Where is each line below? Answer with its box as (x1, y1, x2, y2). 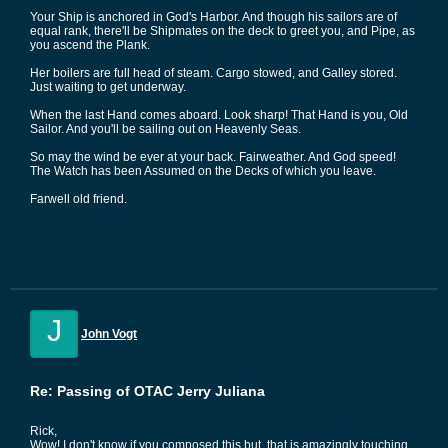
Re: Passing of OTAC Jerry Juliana (30, 383, 265, 399)
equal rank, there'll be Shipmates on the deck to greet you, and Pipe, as (30, 24, 415, 38)
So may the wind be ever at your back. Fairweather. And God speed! (30, 150, 396, 164)
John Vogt (81, 327, 137, 341)
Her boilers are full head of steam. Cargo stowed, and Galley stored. (30, 66, 397, 80)
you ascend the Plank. (30, 38, 150, 52)
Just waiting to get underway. (30, 80, 186, 94)
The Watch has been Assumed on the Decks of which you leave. (30, 164, 376, 178)
